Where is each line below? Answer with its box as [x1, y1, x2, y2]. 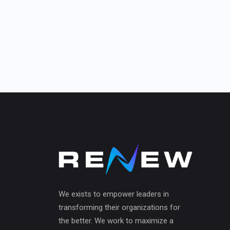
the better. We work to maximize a [59, 216, 174, 225]
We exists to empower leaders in [59, 189, 169, 199]
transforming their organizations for [59, 202, 180, 212]
